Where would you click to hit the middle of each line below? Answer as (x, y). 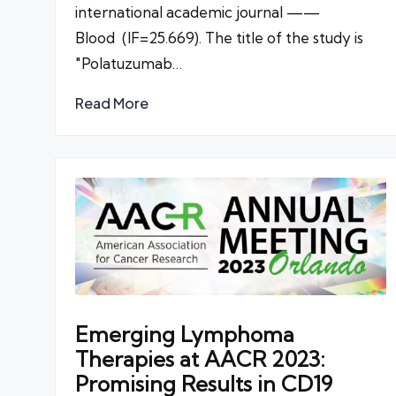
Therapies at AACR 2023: (200, 359)
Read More (112, 103)
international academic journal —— (198, 11)
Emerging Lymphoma (185, 335)
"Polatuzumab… (129, 63)
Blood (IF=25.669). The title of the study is (219, 37)
